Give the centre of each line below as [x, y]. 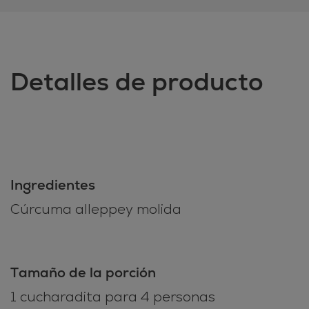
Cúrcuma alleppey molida [96, 210]
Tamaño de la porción [83, 273]
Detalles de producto [137, 82]
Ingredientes [53, 185]
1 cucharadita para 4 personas [113, 297]
